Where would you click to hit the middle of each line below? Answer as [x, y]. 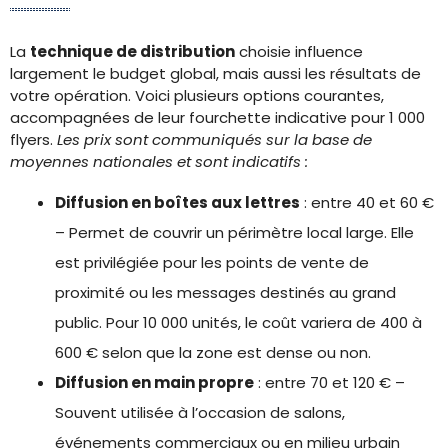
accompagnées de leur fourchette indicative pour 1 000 [217, 117]
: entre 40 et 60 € [367, 202]
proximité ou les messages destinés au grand [225, 292]
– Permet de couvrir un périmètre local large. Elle [234, 232]
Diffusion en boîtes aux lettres [177, 202]
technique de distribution [132, 51]
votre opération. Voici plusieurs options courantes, [197, 95]
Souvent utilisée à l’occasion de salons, [200, 412]
